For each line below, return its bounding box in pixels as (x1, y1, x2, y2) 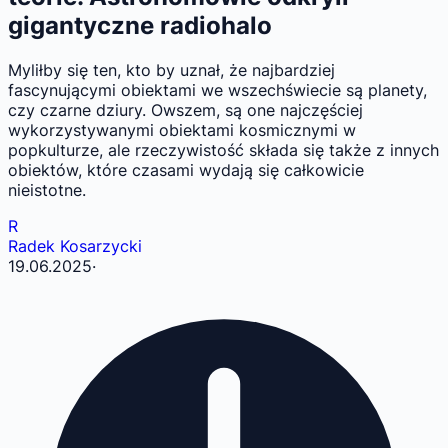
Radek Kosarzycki (8, 236, 142, 257)
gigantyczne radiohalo (8, 11, 272, 41)
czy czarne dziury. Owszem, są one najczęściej (8, 100, 363, 121)
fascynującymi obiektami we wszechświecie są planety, (8, 80, 427, 101)
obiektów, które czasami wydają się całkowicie (8, 160, 364, 181)
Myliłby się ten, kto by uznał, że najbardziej (8, 60, 335, 81)
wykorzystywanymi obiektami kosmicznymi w (8, 120, 356, 141)
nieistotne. (8, 180, 86, 201)
